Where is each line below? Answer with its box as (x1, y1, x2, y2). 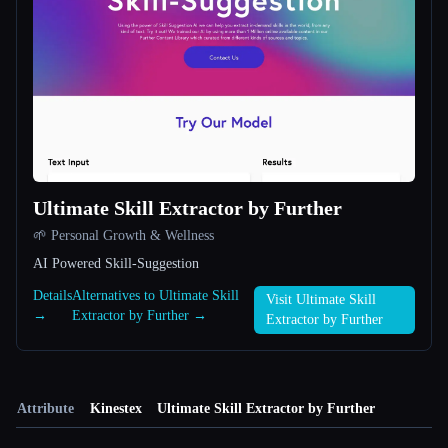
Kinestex (90, 401, 142, 417)
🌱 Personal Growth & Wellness (33, 228, 214, 244)
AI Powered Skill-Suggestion (33, 256, 199, 272)
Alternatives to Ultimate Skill (72, 288, 239, 304)
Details (33, 288, 72, 304)
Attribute (17, 401, 74, 417)
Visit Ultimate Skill (265, 292, 376, 308)
